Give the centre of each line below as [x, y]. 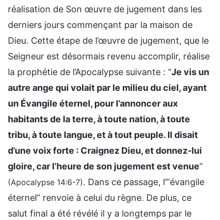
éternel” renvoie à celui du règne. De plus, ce [100, 197]
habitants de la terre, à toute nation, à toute [99, 119]
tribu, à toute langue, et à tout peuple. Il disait [103, 135]
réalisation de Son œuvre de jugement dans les [105, 9]
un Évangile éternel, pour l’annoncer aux [93, 103]
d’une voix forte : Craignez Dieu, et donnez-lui [105, 150]
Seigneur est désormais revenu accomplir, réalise [109, 56]
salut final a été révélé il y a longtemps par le [100, 213]
